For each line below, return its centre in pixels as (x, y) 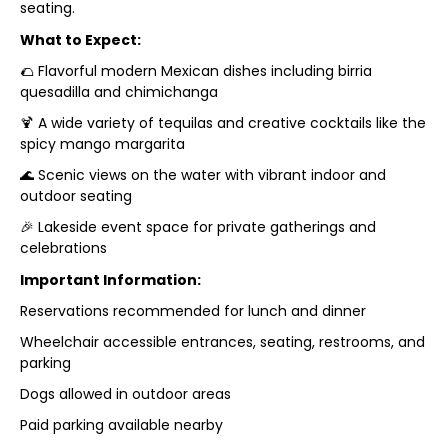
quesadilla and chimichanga (118, 91)
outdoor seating (75, 195)
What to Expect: (80, 39)
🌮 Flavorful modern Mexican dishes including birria (195, 70)
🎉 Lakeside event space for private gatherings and (197, 226)
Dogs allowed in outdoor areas (125, 393)
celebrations (63, 247)
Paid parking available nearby (121, 424)
